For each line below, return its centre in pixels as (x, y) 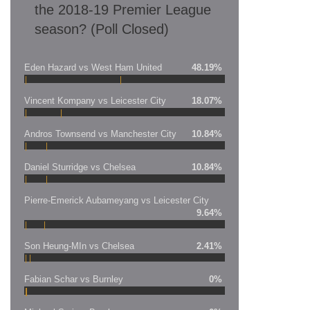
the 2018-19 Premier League (123, 9)
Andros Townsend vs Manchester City (100, 134)
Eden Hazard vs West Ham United (93, 67)
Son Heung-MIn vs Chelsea (79, 246)
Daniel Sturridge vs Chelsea (80, 167)
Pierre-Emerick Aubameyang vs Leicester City (117, 200)
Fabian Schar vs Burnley (74, 279)
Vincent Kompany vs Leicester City (95, 100)
